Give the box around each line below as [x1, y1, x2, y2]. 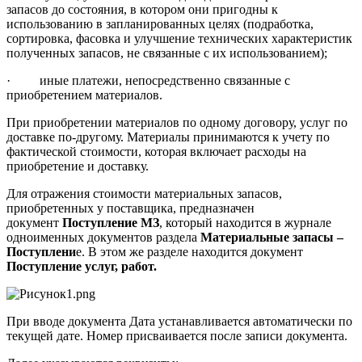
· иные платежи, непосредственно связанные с [6, 74, 290, 88]
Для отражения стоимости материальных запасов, [6, 187, 282, 201]
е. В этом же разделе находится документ [76, 245, 303, 259]
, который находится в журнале [159, 216, 331, 230]
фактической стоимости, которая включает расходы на [6, 145, 306, 159]
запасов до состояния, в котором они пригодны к [6, 2, 278, 17]
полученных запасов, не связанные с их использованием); [6, 46, 327, 61]
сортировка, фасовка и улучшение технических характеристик [6, 32, 352, 46]
